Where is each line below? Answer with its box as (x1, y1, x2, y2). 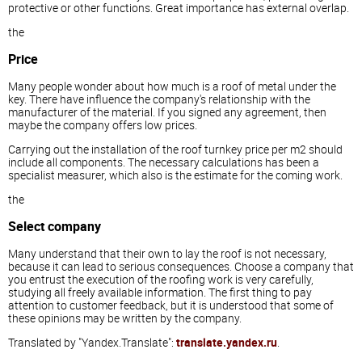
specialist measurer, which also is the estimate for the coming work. (8, 166, 343, 183)
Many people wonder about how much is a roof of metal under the (8, 78, 336, 94)
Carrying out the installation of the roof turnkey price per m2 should (8, 141, 343, 157)
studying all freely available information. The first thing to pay (8, 284, 312, 300)
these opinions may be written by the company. (8, 309, 242, 326)
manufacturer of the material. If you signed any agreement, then (8, 103, 326, 120)
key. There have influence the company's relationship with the (8, 90, 310, 107)
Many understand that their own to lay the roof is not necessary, (8, 245, 326, 261)
